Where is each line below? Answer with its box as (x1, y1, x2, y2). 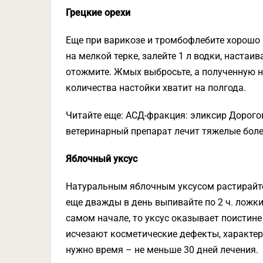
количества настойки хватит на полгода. (66, 82, 246, 93)
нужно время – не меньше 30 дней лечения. (66, 244, 258, 255)
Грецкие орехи (66, 7, 130, 18)
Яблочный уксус (66, 153, 137, 164)
